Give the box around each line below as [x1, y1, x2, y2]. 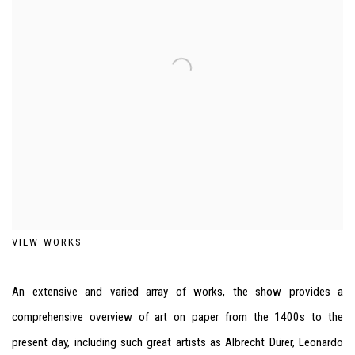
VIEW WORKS [12, 236, 82, 248]
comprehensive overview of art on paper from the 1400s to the [12, 310, 343, 324]
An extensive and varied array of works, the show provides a [12, 284, 343, 299]
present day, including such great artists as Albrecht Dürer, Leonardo [12, 335, 343, 349]
